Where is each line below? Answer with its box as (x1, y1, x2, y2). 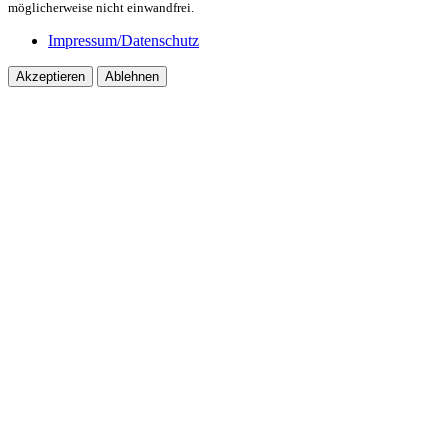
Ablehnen (105, 68, 159, 84)
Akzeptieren (16, 68, 85, 84)
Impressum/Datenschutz (48, 31, 199, 49)
